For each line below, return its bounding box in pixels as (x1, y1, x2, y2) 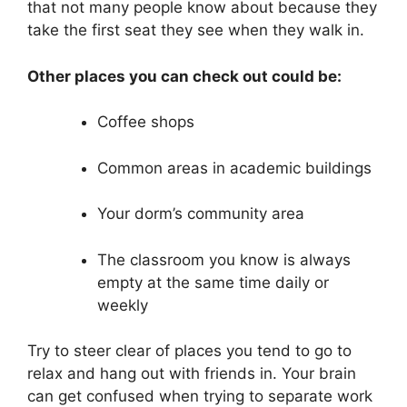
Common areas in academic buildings (96, 158, 372, 177)
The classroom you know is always (96, 250, 351, 269)
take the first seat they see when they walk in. (27, 21, 364, 40)
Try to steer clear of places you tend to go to (27, 342, 352, 361)
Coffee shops (96, 113, 194, 132)
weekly (96, 295, 148, 314)
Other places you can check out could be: (27, 66, 342, 85)
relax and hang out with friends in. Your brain (27, 364, 356, 383)
